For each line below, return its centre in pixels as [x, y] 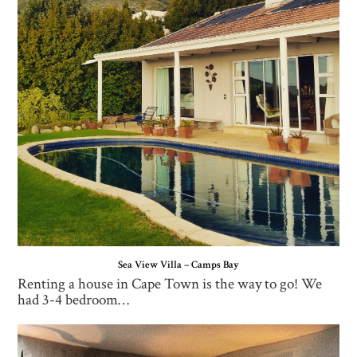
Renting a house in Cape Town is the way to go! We [170, 284]
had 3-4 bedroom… [74, 300]
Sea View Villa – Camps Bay [178, 265]
